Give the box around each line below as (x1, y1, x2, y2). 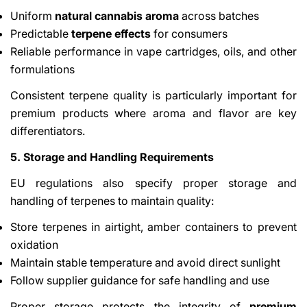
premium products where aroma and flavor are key (10, 106, 297, 120)
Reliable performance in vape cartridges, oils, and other (10, 44, 297, 58)
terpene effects (71, 26, 151, 40)
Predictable (10, 26, 71, 40)
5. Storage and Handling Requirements (10, 149, 214, 164)
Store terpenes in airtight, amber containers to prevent (10, 219, 297, 234)
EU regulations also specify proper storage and (10, 175, 297, 190)
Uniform (10, 8, 55, 23)
